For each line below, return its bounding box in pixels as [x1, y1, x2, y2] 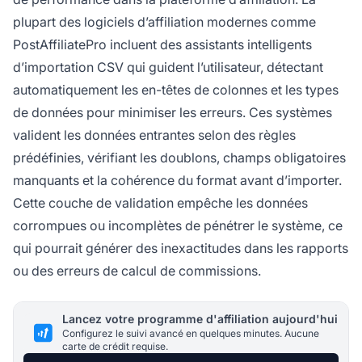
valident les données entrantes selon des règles [13, 127, 296, 144]
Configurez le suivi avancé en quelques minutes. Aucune [62, 327, 319, 340]
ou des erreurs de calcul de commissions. [13, 263, 261, 280]
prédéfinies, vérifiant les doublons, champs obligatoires [13, 149, 346, 166]
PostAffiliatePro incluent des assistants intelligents [13, 36, 312, 53]
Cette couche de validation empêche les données [13, 195, 308, 212]
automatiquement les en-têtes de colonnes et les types [13, 82, 339, 99]
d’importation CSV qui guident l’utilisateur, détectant [13, 59, 323, 76]
